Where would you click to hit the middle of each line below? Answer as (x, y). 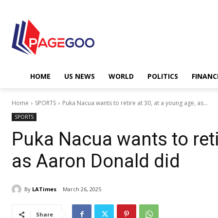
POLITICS (163, 76)
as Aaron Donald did (96, 161)
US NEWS (80, 76)
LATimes (44, 189)
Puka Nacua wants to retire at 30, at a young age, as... (135, 103)
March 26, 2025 (82, 189)
